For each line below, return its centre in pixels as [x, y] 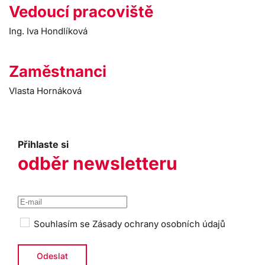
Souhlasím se [62, 224]
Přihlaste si [43, 144]
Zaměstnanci [58, 71]
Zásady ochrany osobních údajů [159, 224]
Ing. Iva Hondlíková [48, 31]
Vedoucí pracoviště [81, 12]
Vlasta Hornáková [45, 91]
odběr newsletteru [98, 163]
